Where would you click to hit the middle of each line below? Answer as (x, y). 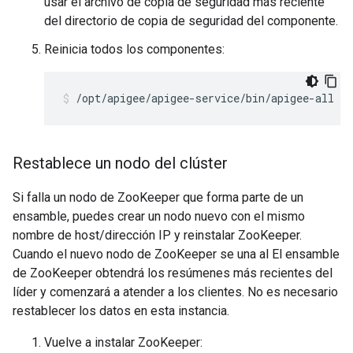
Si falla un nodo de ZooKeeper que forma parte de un (158, 197)
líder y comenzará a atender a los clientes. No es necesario (175, 292)
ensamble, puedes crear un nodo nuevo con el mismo (159, 216)
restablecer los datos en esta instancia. (121, 311)
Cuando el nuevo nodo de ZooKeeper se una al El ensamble (176, 254)
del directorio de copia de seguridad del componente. (191, 21)
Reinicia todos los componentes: (134, 49)
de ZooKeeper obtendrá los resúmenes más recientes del (173, 273)
